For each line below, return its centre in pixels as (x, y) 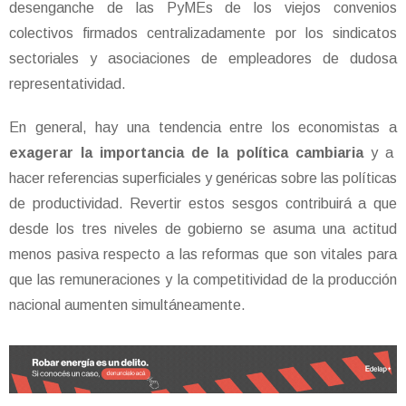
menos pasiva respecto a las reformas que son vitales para (203, 255)
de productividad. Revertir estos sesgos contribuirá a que (203, 204)
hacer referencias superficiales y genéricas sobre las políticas (203, 179)
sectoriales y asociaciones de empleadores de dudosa (203, 59)
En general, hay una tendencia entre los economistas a (203, 128)
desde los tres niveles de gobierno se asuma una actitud (203, 229)
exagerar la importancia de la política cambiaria (186, 153)
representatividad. (68, 84)
